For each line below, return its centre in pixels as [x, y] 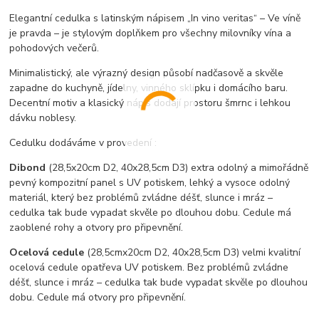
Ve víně [284, 19]
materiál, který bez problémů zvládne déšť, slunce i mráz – [141, 198]
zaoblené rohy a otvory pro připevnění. [102, 228]
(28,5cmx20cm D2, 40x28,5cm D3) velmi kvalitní [193, 253]
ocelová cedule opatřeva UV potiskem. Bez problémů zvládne [149, 268]
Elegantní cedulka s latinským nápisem [99, 19]
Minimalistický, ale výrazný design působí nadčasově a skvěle [147, 73]
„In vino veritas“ [223, 19]
